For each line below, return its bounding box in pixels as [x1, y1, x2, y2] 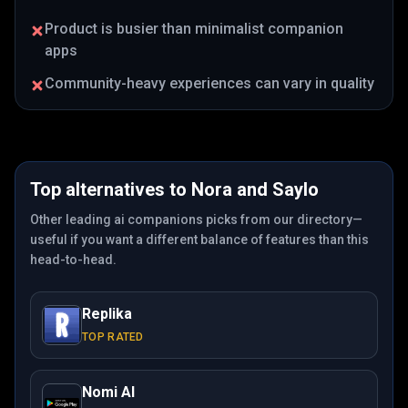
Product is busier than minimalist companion [45, 20, 343, 37]
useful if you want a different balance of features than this [30, 232, 369, 247]
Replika [82, 305, 132, 322]
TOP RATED [82, 331, 144, 343]
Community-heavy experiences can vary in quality [45, 75, 374, 92]
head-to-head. [30, 252, 117, 267]
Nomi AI [82, 383, 135, 401]
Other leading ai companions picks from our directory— [30, 212, 362, 227]
